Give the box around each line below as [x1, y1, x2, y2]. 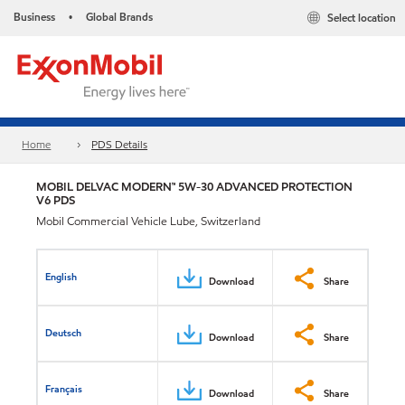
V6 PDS [36, 192, 75, 209]
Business [14, 9, 55, 24]
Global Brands [86, 9, 153, 24]
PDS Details [91, 137, 148, 153]
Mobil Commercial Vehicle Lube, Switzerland [36, 213, 260, 230]
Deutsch [45, 325, 82, 340]
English [45, 268, 78, 284]
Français [45, 381, 83, 396]
